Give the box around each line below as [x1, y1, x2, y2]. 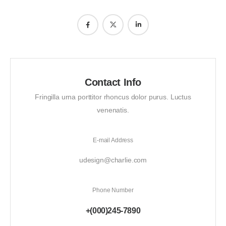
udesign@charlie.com [79, 156, 147, 164]
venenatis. [97, 106, 129, 115]
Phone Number [92, 187, 134, 194]
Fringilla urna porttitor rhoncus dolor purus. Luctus [35, 93, 191, 101]
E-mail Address [92, 137, 134, 144]
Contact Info [85, 76, 141, 88]
